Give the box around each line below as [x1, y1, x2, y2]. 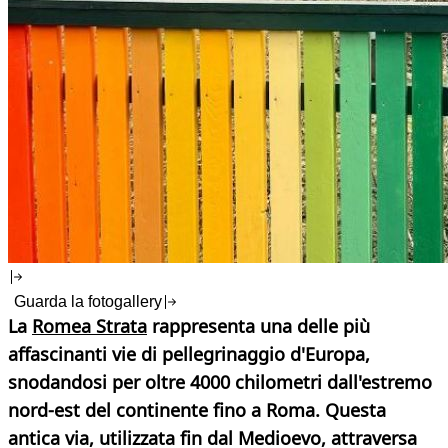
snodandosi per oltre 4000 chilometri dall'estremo [8, 370, 432, 395]
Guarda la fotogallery [14, 293, 162, 311]
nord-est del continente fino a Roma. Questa [8, 398, 386, 423]
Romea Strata [32, 314, 147, 339]
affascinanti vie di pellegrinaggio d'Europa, [8, 342, 370, 367]
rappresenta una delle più [147, 314, 370, 339]
